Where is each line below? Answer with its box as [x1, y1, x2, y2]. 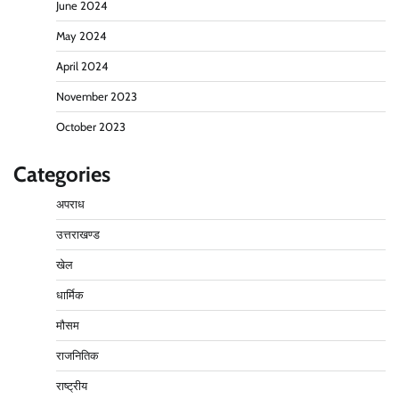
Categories [13, 160, 110, 187]
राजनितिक [56, 348, 99, 362]
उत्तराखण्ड [56, 227, 100, 241]
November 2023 [56, 89, 137, 103]
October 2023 [56, 119, 126, 134]
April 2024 [56, 59, 108, 73]
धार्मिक [56, 288, 84, 302]
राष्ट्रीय [56, 379, 87, 393]
